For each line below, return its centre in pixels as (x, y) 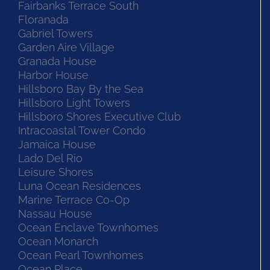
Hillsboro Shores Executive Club (99, 117)
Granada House (57, 61)
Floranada (43, 20)
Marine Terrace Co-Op (74, 200)
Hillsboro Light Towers (74, 103)
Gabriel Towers (55, 34)
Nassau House (55, 214)
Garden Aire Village (66, 48)
